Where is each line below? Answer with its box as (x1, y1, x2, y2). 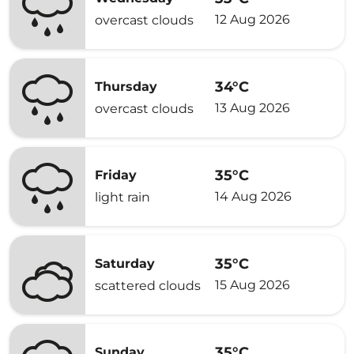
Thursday (95, 79, 157, 94)
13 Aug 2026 (215, 100, 290, 115)
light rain (95, 190, 150, 205)
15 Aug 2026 (215, 277, 290, 292)
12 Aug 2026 (215, 11, 290, 27)
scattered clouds (95, 278, 201, 293)
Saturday (95, 256, 155, 271)
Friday (95, 168, 137, 183)
